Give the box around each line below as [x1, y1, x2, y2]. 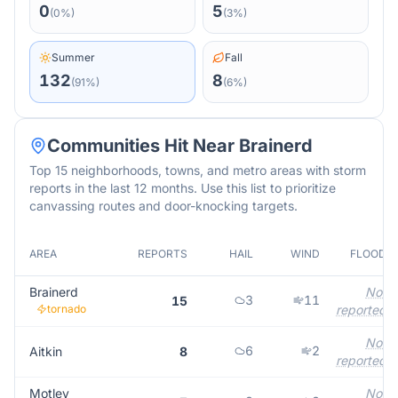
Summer [52, 51, 95, 64]
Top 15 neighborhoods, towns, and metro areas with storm [29, 163, 366, 178]
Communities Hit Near [47, 135, 239, 156]
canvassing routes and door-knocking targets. [29, 198, 298, 213]
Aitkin [29, 344, 62, 359]
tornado [47, 302, 86, 315]
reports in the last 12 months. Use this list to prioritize [29, 180, 336, 195]
